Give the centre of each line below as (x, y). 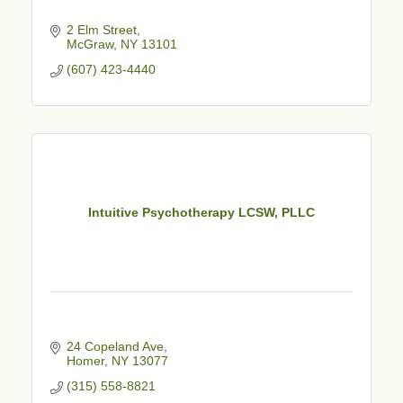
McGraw (90, 44)
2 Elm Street (101, 29)
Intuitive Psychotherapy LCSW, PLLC (201, 213)
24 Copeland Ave (115, 346)
